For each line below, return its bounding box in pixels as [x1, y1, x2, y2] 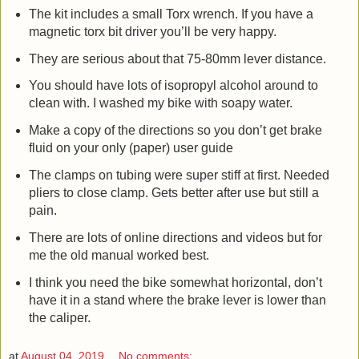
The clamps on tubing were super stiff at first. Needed [28, 168, 329, 183]
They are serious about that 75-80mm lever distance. [28, 51, 326, 66]
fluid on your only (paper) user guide [28, 141, 233, 155]
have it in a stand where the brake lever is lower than [28, 292, 326, 307]
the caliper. [28, 310, 91, 325]
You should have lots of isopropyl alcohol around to [28, 79, 318, 93]
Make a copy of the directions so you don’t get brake [28, 123, 322, 138]
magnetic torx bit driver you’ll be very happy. [28, 24, 276, 38]
